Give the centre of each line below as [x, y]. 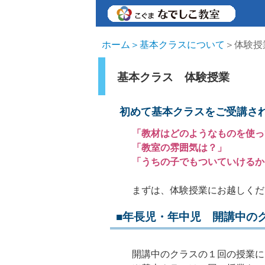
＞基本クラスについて [177, 44]
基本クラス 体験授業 [173, 76]
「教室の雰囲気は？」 [179, 148]
